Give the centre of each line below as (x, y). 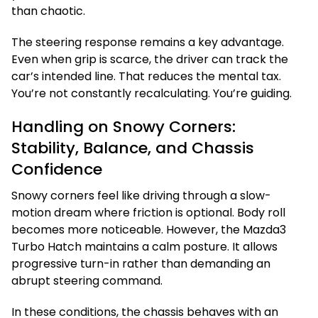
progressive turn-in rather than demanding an (141, 264)
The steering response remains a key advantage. (148, 42)
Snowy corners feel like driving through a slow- (141, 196)
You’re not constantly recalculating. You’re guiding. (152, 93)
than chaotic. (48, 11)
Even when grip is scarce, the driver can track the (150, 59)
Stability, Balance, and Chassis (133, 148)
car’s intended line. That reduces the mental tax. (146, 76)
